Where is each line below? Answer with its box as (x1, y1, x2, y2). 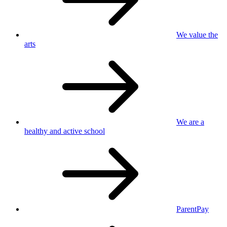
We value (176, 30, 208, 39)
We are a (176, 117, 204, 126)
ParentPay (176, 204, 209, 213)
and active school (48, 126, 105, 135)
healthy (24, 126, 48, 135)
